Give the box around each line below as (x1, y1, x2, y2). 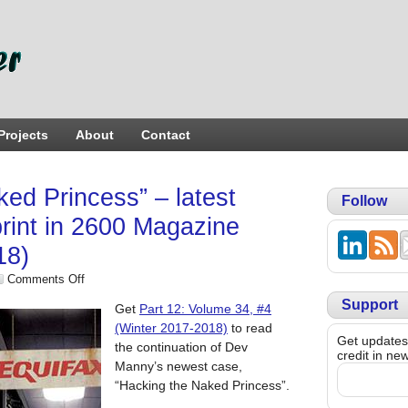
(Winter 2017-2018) (115, 321, 228, 335)
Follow (342, 193, 387, 209)
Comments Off (7, 272, 85, 286)
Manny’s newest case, (115, 359, 242, 373)
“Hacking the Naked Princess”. (115, 378, 290, 393)
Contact (141, 127, 190, 142)
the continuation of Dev (115, 340, 248, 354)
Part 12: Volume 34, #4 (139, 301, 271, 316)
